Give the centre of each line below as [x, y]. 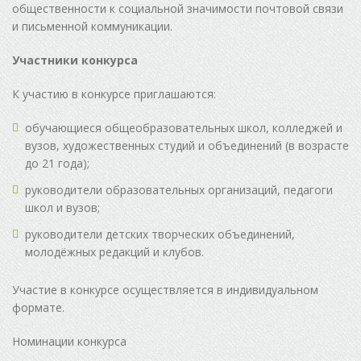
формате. [38, 308]
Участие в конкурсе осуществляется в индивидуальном [165, 290]
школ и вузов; [62, 208]
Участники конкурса [75, 60]
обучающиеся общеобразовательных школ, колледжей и [184, 128]
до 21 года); [57, 164]
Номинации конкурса [69, 342]
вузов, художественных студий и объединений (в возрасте [187, 146]
